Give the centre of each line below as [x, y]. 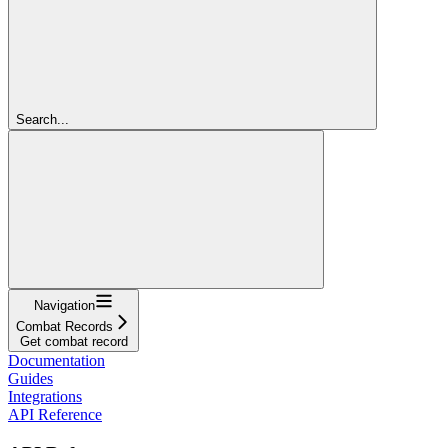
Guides [30, 378]
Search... [42, 119]
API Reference [55, 414]
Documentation [56, 360]
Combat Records [64, 326]
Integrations [45, 396]
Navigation [64, 305]
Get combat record [73, 341]
